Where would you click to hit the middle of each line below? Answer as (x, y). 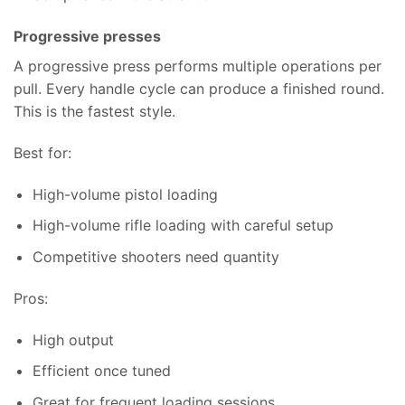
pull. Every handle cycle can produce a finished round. (199, 89)
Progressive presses (87, 37)
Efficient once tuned (101, 371)
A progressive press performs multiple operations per (198, 66)
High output (73, 339)
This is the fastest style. (94, 112)
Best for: (42, 152)
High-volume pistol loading (125, 194)
